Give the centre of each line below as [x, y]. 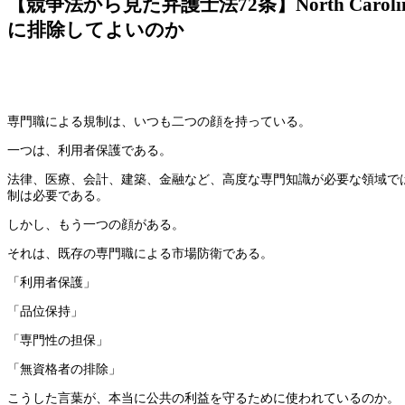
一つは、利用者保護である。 [89, 151]
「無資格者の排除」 [64, 370]
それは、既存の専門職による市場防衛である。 [140, 254]
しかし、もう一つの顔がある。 [96, 225]
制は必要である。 [58, 196]
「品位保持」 [45, 312]
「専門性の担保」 [58, 341]
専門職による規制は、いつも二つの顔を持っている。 [159, 122]
